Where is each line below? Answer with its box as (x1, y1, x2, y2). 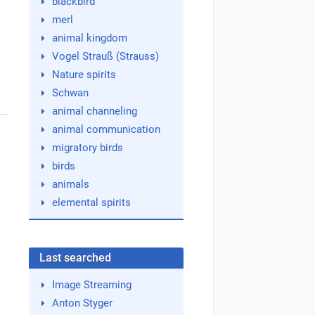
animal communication (51, 123, 160, 136)
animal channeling (51, 105, 137, 117)
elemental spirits (51, 196, 131, 209)
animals (51, 178, 89, 191)
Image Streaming (51, 278, 131, 291)
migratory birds (51, 141, 123, 154)
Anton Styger (51, 297, 112, 309)
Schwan (51, 86, 89, 99)
